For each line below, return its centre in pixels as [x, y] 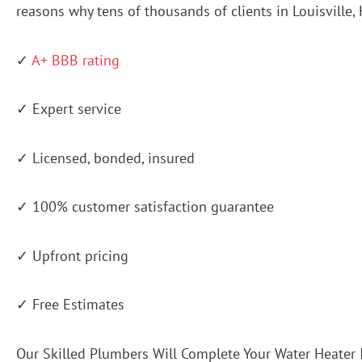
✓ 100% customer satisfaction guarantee [145, 207]
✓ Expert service [69, 109]
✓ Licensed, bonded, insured [105, 158]
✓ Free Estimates [70, 305]
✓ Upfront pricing [72, 255]
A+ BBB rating [76, 60]
